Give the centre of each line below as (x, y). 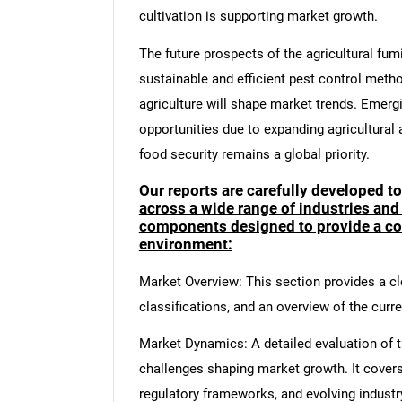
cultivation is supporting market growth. (258, 17)
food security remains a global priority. (254, 155)
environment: (185, 244)
